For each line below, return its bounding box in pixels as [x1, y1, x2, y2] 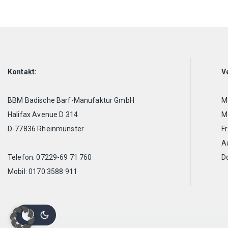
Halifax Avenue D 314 [8, 110, 78, 119]
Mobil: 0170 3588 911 [8, 167, 77, 176]
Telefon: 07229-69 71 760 [8, 153, 92, 161]
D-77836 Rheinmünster [8, 124, 84, 133]
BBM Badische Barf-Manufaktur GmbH [8, 96, 134, 104]
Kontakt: [8, 67, 37, 76]
